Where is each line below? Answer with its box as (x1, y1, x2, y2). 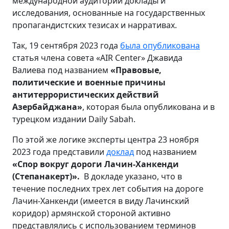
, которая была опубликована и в (82, 101, 215, 112)
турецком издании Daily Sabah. (12, 113, 135, 125)
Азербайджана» (12, 101, 82, 112)
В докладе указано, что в (84, 170, 182, 182)
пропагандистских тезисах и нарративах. (12, 19, 177, 31)
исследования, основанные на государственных (12, 7, 205, 18)
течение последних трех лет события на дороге (12, 182, 203, 194)
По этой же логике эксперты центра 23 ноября (12, 133, 199, 145)
